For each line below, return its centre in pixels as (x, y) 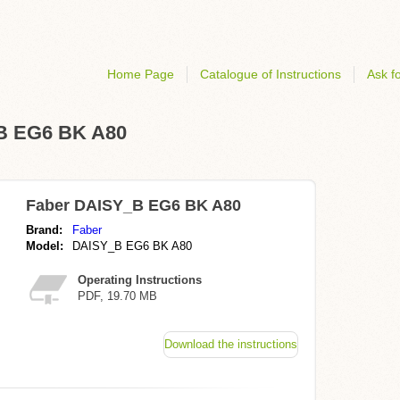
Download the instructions (231, 344)
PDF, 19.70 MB (117, 296)
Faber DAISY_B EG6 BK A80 (133, 205)
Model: (45, 246)
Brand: (44, 230)
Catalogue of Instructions (271, 74)
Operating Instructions (140, 280)
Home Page (141, 74)
